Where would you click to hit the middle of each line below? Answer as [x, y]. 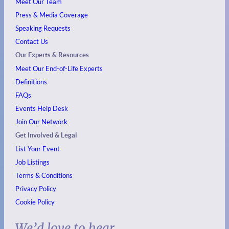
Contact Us [32, 41]
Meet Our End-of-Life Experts [59, 68]
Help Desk [53, 108]
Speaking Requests [43, 28]
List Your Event [38, 148]
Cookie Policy [35, 202]
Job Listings [33, 162]
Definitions [31, 82]
